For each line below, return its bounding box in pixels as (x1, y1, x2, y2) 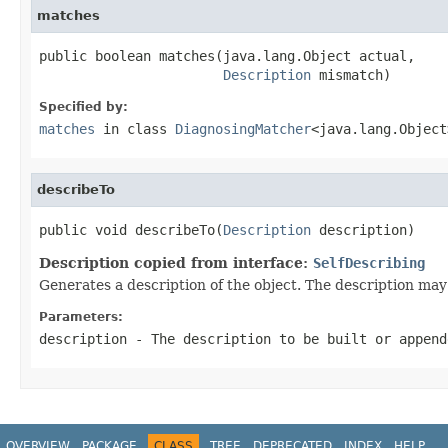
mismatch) (311, 66, 391, 83)
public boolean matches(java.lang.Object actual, (39, 47, 415, 64)
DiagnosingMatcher (175, 120, 311, 137)
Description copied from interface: (39, 254, 313, 271)
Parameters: (39, 309, 123, 324)
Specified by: (39, 99, 128, 114)
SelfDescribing (313, 254, 425, 271)
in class (95, 120, 175, 137)
